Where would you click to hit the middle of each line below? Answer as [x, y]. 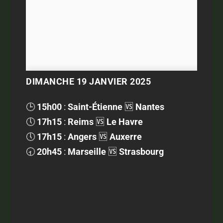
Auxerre [126, 136]
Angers [82, 136]
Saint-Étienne [95, 107]
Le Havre [125, 121]
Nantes [150, 107]
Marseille [87, 151]
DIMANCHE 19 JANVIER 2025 [89, 81]
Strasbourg [142, 151]
